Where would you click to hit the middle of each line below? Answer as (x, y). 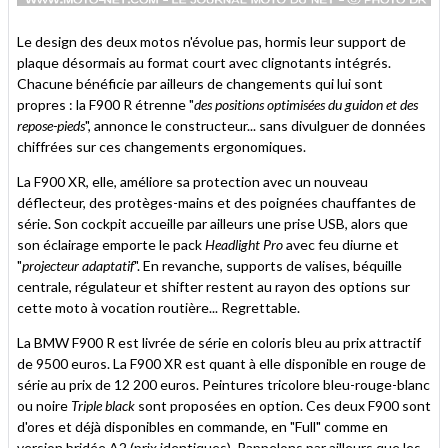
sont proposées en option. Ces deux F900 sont (283, 405)
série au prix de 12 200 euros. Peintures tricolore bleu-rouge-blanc (223, 384)
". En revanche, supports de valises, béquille (268, 265)
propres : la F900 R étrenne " (105, 104)
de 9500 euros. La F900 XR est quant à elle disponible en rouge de (221, 363)
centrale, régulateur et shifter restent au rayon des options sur (213, 286)
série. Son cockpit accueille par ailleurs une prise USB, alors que (212, 223)
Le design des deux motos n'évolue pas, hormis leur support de (211, 41)
